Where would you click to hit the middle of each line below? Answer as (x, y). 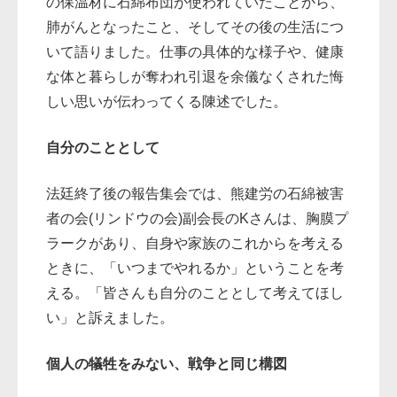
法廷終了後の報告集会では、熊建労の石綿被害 (195, 194)
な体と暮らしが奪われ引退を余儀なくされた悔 (195, 77)
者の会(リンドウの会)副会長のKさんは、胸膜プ (198, 219)
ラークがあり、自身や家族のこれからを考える (195, 244)
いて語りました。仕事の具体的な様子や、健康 (195, 52)
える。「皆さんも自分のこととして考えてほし (195, 293)
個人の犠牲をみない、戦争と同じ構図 (167, 364)
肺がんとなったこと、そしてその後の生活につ (195, 27)
